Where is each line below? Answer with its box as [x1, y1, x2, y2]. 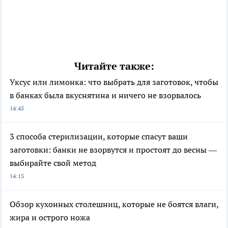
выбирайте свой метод [10, 157, 96, 168]
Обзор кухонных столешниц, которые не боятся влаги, [10, 198, 218, 209]
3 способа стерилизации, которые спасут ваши [10, 131, 188, 141]
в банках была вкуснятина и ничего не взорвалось [10, 90, 201, 100]
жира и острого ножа [10, 212, 90, 222]
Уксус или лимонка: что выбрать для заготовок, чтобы [10, 76, 218, 87]
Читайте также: [74, 59, 154, 73]
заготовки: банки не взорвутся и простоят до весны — [10, 144, 217, 155]
